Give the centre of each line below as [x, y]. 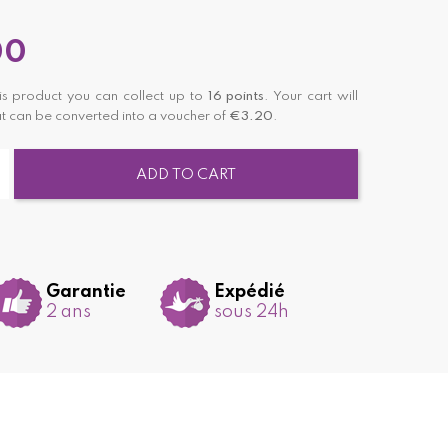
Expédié [249, 292]
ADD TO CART [185, 174]
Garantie [85, 292]
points [245, 96]
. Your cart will [311, 96]
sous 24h [251, 312]
